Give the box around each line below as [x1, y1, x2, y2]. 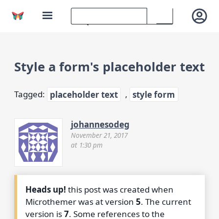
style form [132, 88, 175, 100]
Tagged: [14, 88, 47, 100]
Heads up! [25, 183, 66, 195]
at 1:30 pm [70, 140, 103, 150]
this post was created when [66, 183, 174, 195]
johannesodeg [70, 118, 130, 130]
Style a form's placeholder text [14, 58, 205, 75]
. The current [141, 196, 192, 207]
